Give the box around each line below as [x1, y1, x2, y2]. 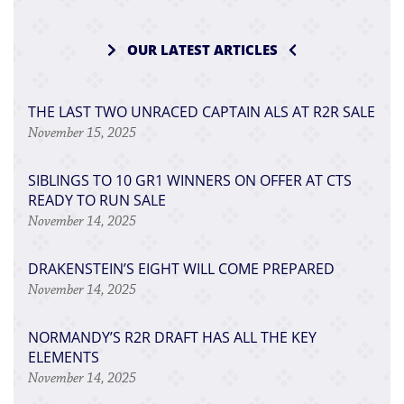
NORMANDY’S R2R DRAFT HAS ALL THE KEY [28, 326, 317, 347]
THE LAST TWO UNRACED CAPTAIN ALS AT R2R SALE [28, 101, 375, 122]
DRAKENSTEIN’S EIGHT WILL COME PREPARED [28, 258, 335, 279]
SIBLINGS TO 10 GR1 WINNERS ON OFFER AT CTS [28, 170, 352, 190]
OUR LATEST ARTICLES [123, 40, 281, 60]
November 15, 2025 [28, 124, 136, 142]
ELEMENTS [28, 346, 99, 367]
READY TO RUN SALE [28, 189, 166, 210]
